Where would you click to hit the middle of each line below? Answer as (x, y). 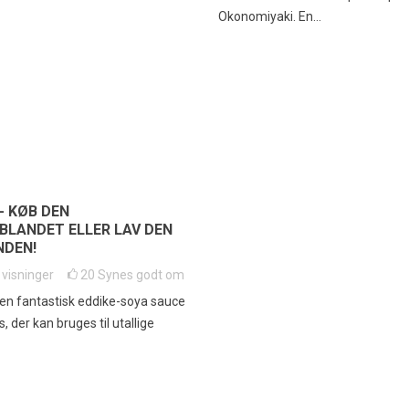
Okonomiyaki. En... (269, 17)
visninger (28, 275)
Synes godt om (141, 275)
